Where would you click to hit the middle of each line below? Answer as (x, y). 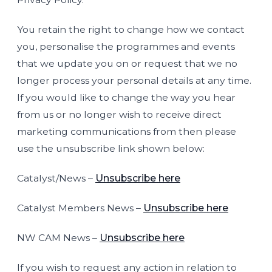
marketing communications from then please (127, 131)
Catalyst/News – (56, 178)
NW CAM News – (58, 238)
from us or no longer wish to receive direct (119, 114)
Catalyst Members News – (80, 208)
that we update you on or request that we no (127, 63)
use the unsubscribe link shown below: (111, 148)
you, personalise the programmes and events (126, 46)
